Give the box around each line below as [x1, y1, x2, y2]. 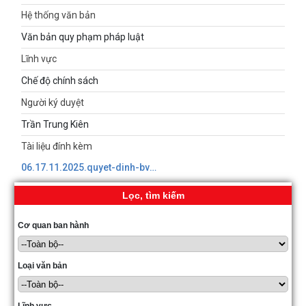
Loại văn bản [18, 261, 67, 271]
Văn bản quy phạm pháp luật [21, 31, 144, 43]
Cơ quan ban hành [18, 221, 89, 231]
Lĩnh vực [21, 53, 57, 65]
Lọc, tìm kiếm [122, 190, 184, 201]
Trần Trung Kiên [21, 119, 89, 130]
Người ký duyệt [21, 97, 84, 109]
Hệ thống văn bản [21, 10, 96, 21]
